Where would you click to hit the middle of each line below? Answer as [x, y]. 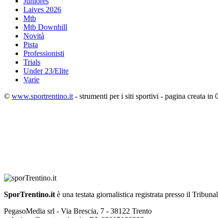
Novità [34, 36]
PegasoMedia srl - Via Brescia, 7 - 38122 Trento [78, 211]
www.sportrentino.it [42, 96]
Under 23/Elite [46, 71]
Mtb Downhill [45, 27]
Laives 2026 [42, 10]
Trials [32, 62]
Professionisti [44, 54]
